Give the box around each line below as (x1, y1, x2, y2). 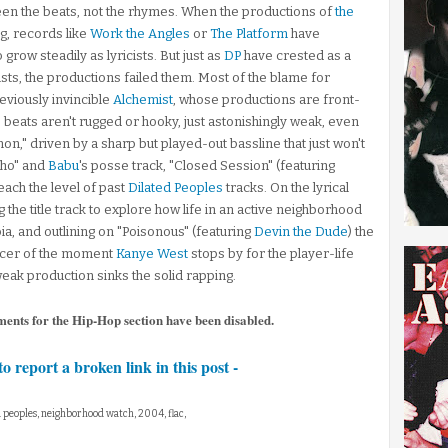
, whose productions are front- (173, 92, 360, 107)
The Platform (210, 26, 288, 41)
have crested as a (241, 48, 351, 63)
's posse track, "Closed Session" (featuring (79, 158, 335, 173)
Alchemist (113, 92, 173, 107)
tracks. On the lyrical (223, 180, 349, 195)
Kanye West (116, 246, 188, 261)
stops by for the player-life (188, 246, 354, 261)
